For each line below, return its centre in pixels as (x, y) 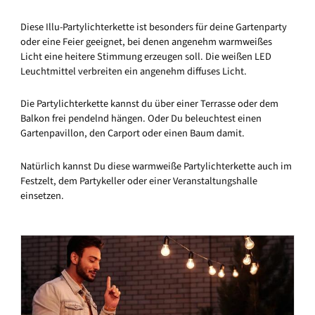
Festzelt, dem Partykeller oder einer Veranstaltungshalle (139, 181)
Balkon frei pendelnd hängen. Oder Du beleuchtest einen (141, 119)
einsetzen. (42, 195)
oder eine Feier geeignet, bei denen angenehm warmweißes (146, 41)
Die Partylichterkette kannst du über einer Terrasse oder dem (149, 104)
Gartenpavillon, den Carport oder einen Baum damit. (133, 134)
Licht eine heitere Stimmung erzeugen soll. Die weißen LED (146, 56)
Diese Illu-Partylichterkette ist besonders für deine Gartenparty (154, 27)
